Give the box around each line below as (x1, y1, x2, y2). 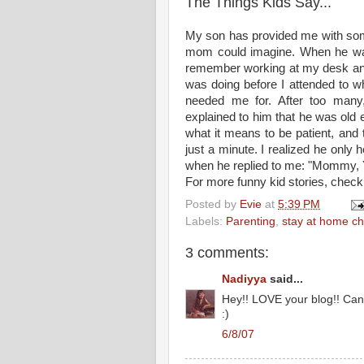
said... (266, 273, 303, 286)
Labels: (185, 214, 226, 227)
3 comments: (185, 244, 269, 261)
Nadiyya (222, 273, 266, 286)
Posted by (185, 197, 240, 210)
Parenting (226, 214, 275, 227)
